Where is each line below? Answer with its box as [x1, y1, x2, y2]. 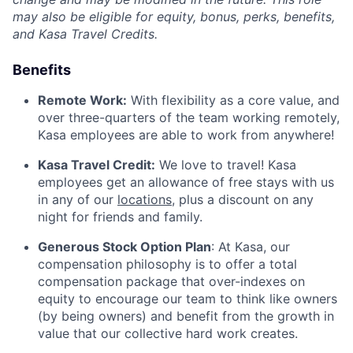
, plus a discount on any [172, 191, 314, 207]
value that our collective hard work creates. [38, 325, 298, 341]
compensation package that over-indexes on [38, 273, 305, 289]
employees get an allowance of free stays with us [38, 173, 334, 190]
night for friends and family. [38, 208, 203, 225]
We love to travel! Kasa [155, 156, 296, 173]
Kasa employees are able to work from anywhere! [38, 126, 334, 143]
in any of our [38, 191, 117, 207]
